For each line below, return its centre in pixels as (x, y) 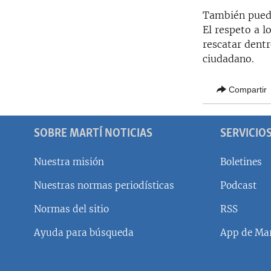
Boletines (241, 162)
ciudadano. (229, 59)
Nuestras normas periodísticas (104, 186)
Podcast (238, 186)
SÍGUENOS (28, 201)
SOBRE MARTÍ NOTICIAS (93, 134)
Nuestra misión (69, 162)
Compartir (248, 89)
